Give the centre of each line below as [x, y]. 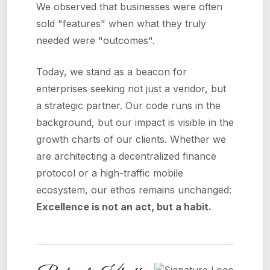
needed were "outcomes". [96, 40]
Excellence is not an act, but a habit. [124, 206]
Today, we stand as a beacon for [111, 71]
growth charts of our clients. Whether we [131, 139]
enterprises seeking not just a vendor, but [131, 88]
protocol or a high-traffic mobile [110, 173]
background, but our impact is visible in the [135, 122]
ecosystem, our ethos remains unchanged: [134, 190]
